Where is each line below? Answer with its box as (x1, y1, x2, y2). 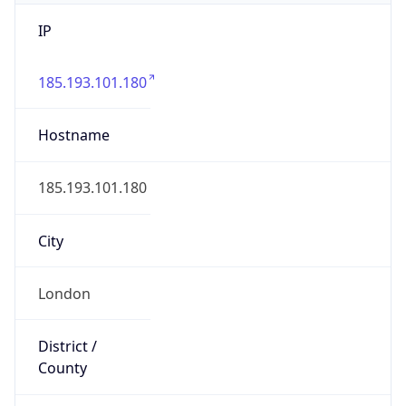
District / (37, 336, 97, 357)
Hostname (37, 125, 110, 146)
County (37, 358, 87, 379)
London (37, 283, 91, 304)
